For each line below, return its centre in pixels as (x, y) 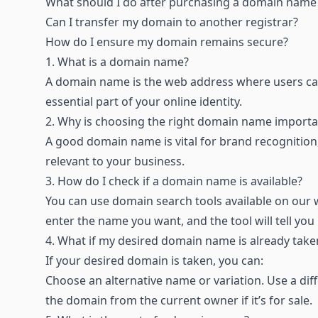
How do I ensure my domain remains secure (164, 42)
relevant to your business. (115, 161)
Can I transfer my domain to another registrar (169, 22)
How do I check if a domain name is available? (180, 181)
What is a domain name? (123, 61)
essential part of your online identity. (144, 101)
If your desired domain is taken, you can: (154, 260)
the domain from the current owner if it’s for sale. (179, 300)
